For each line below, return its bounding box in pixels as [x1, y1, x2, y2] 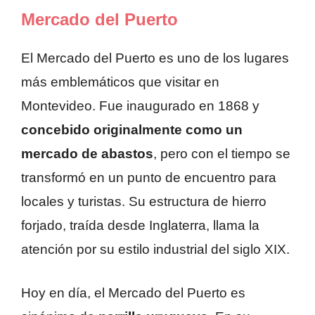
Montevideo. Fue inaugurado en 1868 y [21, 98, 259, 113]
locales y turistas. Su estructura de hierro [21, 193, 266, 209]
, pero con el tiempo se [153, 146, 290, 161]
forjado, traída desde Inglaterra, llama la [21, 217, 259, 233]
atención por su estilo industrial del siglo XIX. [21, 241, 290, 257]
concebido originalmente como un [21, 122, 243, 137]
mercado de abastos [21, 146, 153, 161]
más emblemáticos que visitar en [21, 74, 219, 89]
